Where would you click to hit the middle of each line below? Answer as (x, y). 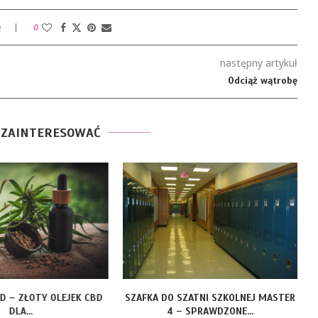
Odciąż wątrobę (262, 81)
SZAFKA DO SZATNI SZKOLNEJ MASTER (210, 298)
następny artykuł (258, 63)
